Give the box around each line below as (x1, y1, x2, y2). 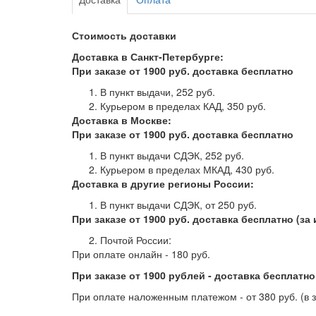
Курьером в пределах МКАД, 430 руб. (100, 162, 274, 176)
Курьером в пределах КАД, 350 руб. (100, 99, 266, 113)
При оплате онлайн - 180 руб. (72, 247, 210, 261)
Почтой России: (100, 233, 171, 247)
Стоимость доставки (72, 28, 176, 42)
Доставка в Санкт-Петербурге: (72, 49, 224, 63)
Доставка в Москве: (72, 113, 171, 127)
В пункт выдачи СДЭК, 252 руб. (100, 148, 244, 162)
